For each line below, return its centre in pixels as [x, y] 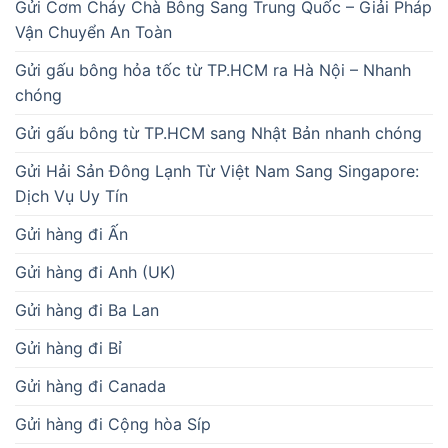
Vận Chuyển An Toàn [93, 31]
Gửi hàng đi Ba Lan [87, 309]
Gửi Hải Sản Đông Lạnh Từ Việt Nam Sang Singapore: [217, 170]
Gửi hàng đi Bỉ [68, 347]
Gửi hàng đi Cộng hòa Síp [113, 423]
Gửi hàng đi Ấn [71, 233]
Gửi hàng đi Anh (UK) [95, 271]
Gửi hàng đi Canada [90, 385]
